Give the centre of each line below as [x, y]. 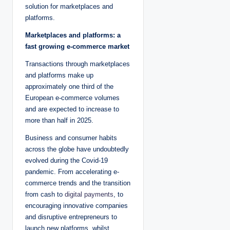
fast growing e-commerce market [77, 47]
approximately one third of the [69, 87]
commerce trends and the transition [78, 183]
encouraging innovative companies [76, 206]
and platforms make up [59, 75]
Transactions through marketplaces [78, 64]
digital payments [89, 195]
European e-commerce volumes [72, 98]
